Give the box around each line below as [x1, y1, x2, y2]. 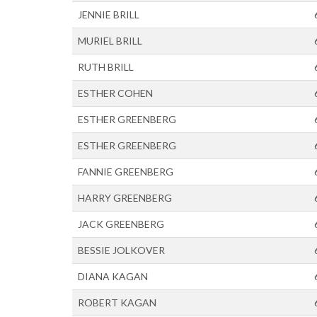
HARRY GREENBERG [78, 192, 172, 204]
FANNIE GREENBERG [78, 166, 173, 178]
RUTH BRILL [78, 61, 134, 73]
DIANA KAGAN [78, 270, 148, 282]
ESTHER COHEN [78, 87, 153, 99]
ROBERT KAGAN [78, 296, 156, 309]
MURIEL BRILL [78, 35, 142, 47]
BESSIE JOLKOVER [78, 244, 165, 256]
